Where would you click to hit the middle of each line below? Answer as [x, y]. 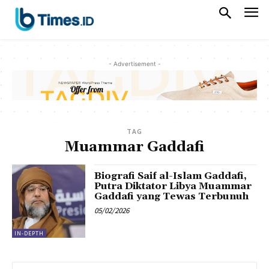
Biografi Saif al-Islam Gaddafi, [171, 176]
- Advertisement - [134, 63]
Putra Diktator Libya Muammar [173, 186]
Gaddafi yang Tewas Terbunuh [172, 196]
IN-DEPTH [29, 234]
